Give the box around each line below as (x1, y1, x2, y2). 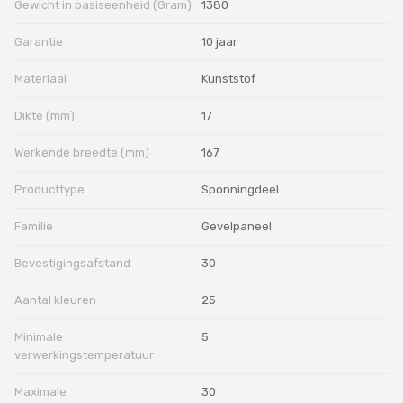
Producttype (14, 182, 85, 196)
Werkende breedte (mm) (14, 145, 149, 159)
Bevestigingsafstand (14, 255, 130, 270)
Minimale (14, 329, 63, 344)
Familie (14, 219, 53, 233)
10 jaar (201, 34, 237, 49)
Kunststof (201, 71, 255, 85)
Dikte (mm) (14, 108, 75, 122)
